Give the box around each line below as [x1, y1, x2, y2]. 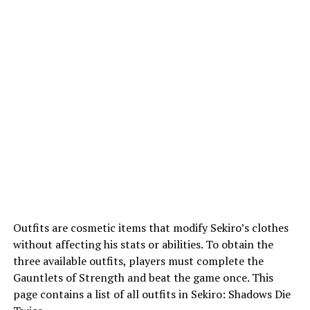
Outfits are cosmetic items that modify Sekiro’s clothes [12, 220, 289, 235]
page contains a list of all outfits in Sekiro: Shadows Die [12, 286, 291, 302]
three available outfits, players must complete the [12, 253, 264, 268]
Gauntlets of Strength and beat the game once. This [12, 270, 273, 285]
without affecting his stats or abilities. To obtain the [12, 237, 273, 252]
